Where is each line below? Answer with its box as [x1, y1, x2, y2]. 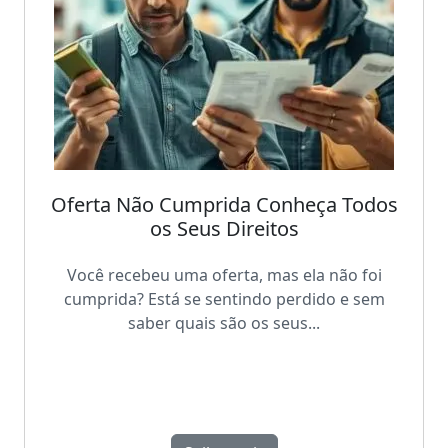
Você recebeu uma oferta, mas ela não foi [66, 264, 382, 287]
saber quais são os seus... [128, 312, 320, 335]
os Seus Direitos [149, 214, 299, 242]
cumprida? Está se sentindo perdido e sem [63, 288, 385, 311]
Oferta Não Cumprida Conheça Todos [50, 190, 398, 218]
